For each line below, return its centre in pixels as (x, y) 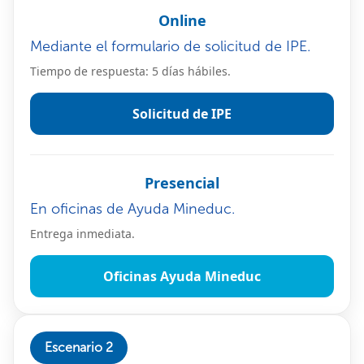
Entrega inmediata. (82, 233)
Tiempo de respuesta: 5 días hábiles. (130, 71)
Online (182, 20)
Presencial (182, 182)
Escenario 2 (79, 347)
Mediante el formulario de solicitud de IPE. (170, 46)
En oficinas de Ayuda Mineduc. (132, 208)
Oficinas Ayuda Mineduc (182, 276)
